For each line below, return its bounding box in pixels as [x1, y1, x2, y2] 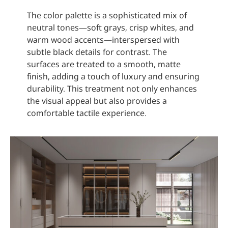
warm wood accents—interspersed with [26, 34, 180, 45]
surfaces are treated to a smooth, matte [26, 59, 181, 70]
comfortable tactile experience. [26, 107, 147, 119]
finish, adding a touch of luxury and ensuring [26, 71, 199, 82]
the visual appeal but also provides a [26, 95, 167, 106]
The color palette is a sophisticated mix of [26, 10, 187, 21]
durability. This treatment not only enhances [26, 83, 197, 94]
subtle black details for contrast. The [26, 46, 167, 58]
